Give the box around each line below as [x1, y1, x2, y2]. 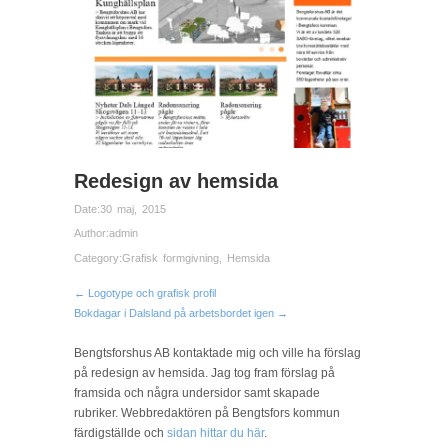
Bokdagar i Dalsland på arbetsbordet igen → [74, 306, 288, 319]
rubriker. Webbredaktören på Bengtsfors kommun [74, 405, 340, 420]
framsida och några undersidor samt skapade [74, 385, 320, 400]
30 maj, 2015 [100, 202, 166, 215]
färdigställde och [74, 425, 167, 440]
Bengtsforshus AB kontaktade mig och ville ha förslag [74, 345, 361, 360]
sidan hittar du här [167, 425, 264, 440]
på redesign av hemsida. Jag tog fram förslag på [74, 365, 335, 380]
